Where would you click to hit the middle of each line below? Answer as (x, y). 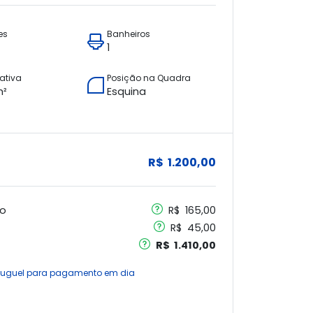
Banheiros (129, 34)
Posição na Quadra (149, 78)
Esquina (127, 92)
